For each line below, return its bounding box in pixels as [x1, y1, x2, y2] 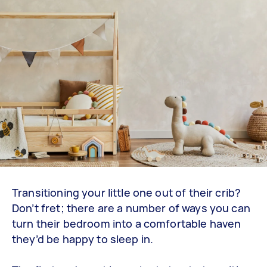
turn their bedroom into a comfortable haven [12, 216, 241, 231]
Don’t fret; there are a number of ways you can [12, 200, 250, 215]
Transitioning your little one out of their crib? [12, 185, 241, 200]
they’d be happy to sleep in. [12, 231, 154, 246]
